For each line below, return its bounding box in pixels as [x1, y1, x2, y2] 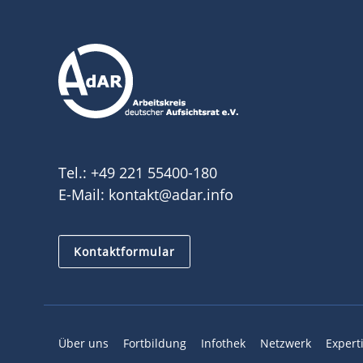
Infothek [201, 335, 246, 351]
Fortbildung [123, 335, 186, 351]
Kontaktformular [74, 243, 175, 259]
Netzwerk [260, 335, 311, 351]
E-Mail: [58, 184, 109, 204]
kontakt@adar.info [109, 184, 233, 204]
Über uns [58, 335, 109, 351]
